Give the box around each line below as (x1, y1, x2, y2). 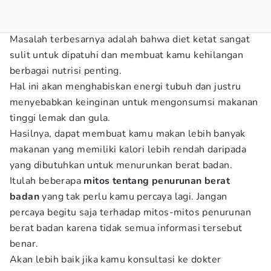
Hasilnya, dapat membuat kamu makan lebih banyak (10, 127, 246, 140)
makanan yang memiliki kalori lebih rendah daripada (10, 143, 246, 156)
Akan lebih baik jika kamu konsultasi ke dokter (10, 253, 221, 266)
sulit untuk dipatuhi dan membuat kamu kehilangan (10, 48, 244, 62)
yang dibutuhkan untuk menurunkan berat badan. (10, 158, 232, 172)
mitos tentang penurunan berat (83, 174, 230, 188)
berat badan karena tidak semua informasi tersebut (10, 221, 243, 235)
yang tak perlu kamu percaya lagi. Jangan (39, 190, 227, 203)
